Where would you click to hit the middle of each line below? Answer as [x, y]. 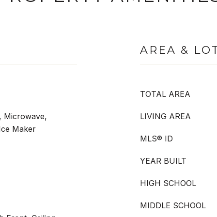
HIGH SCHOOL [168, 183]
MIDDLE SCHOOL [173, 205]
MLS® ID [156, 139]
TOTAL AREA [165, 94]
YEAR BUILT [163, 161]
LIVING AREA [165, 116]
